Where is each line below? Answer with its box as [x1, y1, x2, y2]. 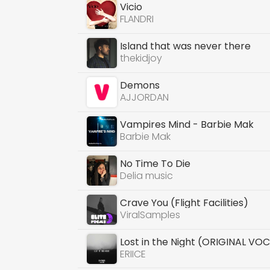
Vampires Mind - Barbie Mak [120, 118, 254, 131]
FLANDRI [120, 12, 154, 26]
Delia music [120, 169, 174, 183]
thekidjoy [120, 51, 163, 65]
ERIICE [120, 246, 146, 261]
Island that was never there [120, 39, 251, 53]
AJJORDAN [120, 90, 169, 104]
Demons [120, 78, 160, 92]
